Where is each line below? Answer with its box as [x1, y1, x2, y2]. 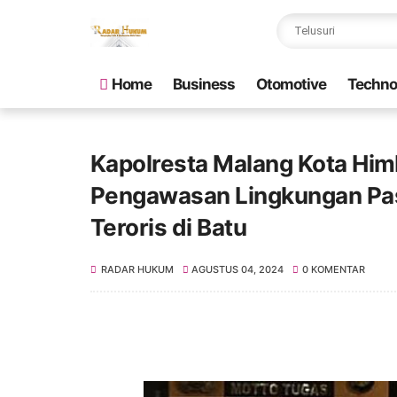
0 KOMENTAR [301, 263, 365, 276]
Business [173, 75, 235, 93]
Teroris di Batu [90, 214, 247, 241]
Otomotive [256, 75, 326, 93]
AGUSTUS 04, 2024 [191, 263, 284, 276]
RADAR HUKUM [101, 263, 174, 276]
